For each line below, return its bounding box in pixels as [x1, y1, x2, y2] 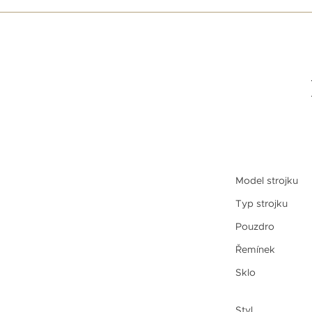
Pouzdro [235, 219, 274, 233]
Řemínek [235, 242, 275, 256]
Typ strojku [235, 196, 288, 210]
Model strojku [235, 173, 298, 187]
